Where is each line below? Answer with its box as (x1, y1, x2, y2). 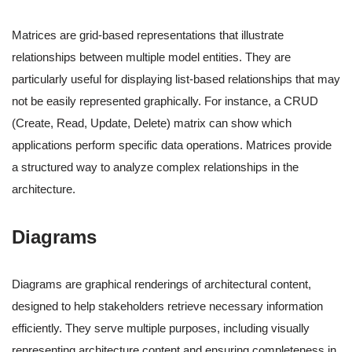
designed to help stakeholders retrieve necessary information (12, 299, 323, 313)
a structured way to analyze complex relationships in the (12, 160, 299, 174)
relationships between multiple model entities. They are (12, 50, 291, 64)
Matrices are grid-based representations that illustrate (12, 28, 284, 42)
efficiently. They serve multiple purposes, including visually (12, 321, 310, 335)
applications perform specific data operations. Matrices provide (12, 138, 332, 152)
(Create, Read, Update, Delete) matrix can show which (12, 116, 291, 130)
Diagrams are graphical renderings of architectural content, (12, 277, 311, 291)
